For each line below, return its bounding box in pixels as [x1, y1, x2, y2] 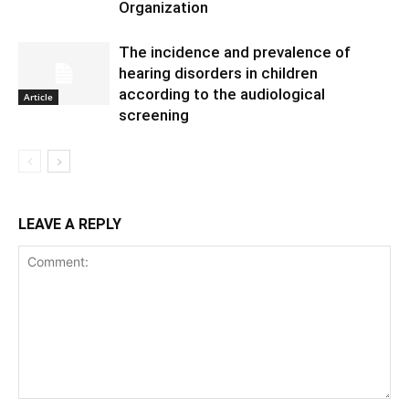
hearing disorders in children [119, 64, 318, 82]
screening [119, 106, 189, 124]
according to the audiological [119, 85, 325, 103]
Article [24, 89, 53, 103]
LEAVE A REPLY [18, 215, 121, 233]
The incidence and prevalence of [119, 43, 351, 61]
